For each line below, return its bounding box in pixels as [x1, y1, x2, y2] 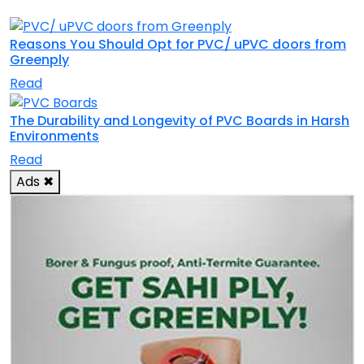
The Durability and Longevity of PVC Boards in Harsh [10, 111, 349, 131]
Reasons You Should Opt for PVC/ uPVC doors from [10, 34, 346, 54]
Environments [10, 127, 99, 146]
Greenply [10, 50, 69, 69]
